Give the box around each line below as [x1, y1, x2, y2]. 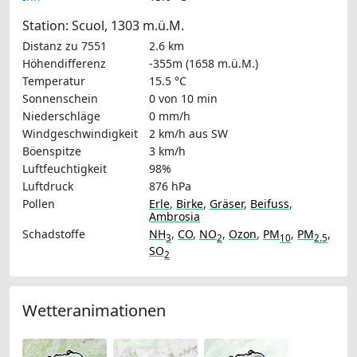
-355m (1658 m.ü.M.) [149, 56, 258, 72]
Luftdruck [22, 178, 73, 194]
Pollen [22, 196, 55, 212]
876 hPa [149, 178, 191, 194]
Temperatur [22, 73, 85, 89]
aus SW [189, 126, 228, 142]
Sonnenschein [22, 91, 98, 107]
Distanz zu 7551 [22, 38, 107, 54]
